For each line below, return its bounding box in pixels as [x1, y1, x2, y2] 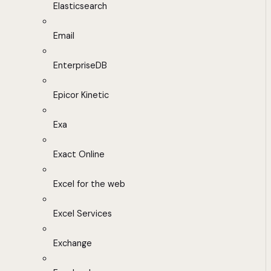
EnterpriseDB [53, 60, 107, 71]
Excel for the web [53, 178, 125, 190]
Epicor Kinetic [53, 90, 109, 101]
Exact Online [53, 149, 105, 160]
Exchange [53, 238, 92, 249]
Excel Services [53, 208, 112, 220]
